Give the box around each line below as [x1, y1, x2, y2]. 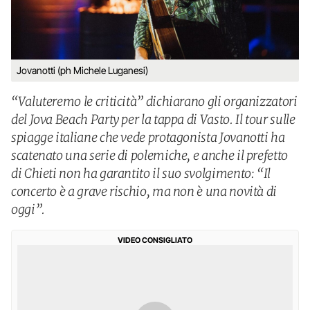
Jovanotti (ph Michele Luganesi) [17, 64, 148, 76]
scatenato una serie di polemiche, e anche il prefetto [11, 147, 288, 163]
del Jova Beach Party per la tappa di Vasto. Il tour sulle [11, 111, 295, 127]
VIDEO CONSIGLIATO [118, 235, 192, 245]
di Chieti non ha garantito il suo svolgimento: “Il [11, 165, 271, 181]
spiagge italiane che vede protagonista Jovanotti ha [11, 129, 285, 145]
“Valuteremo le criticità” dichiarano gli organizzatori [11, 93, 298, 109]
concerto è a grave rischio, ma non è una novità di [11, 183, 277, 199]
